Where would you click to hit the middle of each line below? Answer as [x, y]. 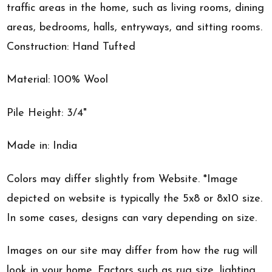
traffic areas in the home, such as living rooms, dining [136, 8]
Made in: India [42, 146]
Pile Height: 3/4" [47, 113]
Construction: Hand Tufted [71, 47]
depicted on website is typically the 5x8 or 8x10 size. [135, 199]
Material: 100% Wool [58, 80]
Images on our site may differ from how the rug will [132, 251]
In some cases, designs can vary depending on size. [132, 218]
